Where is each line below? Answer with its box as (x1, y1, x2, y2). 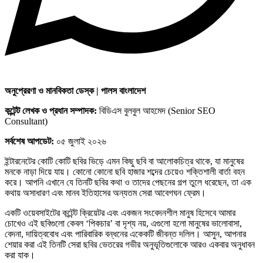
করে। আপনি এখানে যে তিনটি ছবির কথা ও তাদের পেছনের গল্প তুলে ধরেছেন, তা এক (5, 177, 251, 187)
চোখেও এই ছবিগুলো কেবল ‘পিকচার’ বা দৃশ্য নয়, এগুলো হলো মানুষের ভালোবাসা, (5, 218, 242, 228)
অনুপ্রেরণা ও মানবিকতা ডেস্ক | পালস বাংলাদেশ (5, 85, 146, 96)
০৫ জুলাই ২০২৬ (54, 136, 106, 146)
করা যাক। (5, 249, 35, 260)
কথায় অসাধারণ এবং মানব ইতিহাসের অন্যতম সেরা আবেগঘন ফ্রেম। (5, 187, 206, 198)
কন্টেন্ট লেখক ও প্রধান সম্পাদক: (5, 105, 97, 116)
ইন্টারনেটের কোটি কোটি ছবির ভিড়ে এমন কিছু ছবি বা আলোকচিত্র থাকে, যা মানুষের (5, 156, 244, 166)
